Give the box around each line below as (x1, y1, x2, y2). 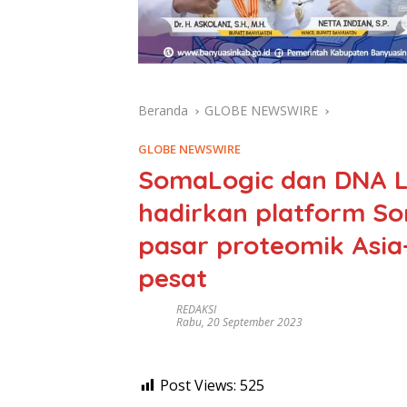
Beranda (138, 102, 188, 120)
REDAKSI (176, 302, 216, 318)
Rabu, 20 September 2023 (176, 314, 303, 331)
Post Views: (160, 375, 236, 396)
